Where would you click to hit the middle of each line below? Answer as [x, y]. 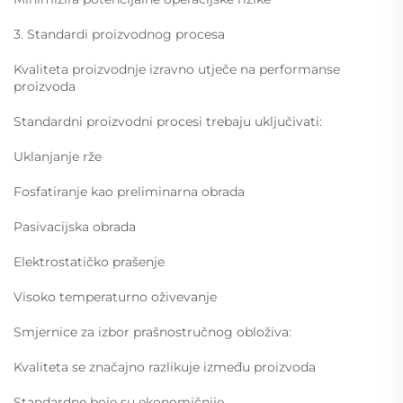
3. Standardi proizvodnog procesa [119, 34]
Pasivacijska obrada [75, 227]
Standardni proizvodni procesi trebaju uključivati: [168, 121]
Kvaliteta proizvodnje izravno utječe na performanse [177, 69]
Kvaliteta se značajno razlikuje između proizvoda [165, 367]
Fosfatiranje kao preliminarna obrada [129, 192]
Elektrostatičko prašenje [89, 262]
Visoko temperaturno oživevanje [115, 297]
